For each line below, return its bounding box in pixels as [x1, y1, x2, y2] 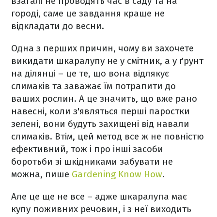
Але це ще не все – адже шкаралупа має [11, 191, 187, 202]
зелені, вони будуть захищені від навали [11, 118, 189, 129]
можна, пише [11, 169, 72, 180]
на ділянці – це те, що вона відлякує [11, 68, 169, 79]
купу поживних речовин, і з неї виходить [11, 203, 191, 215]
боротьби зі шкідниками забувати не [11, 156, 173, 167]
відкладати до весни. [11, 20, 107, 31]
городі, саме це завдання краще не [11, 8, 165, 19]
